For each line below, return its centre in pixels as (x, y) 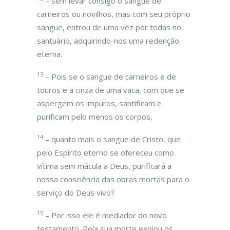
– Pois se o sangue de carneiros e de (110, 76)
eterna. (50, 54)
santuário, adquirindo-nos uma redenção (108, 41)
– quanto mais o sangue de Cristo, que (112, 139)
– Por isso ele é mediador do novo (105, 215)
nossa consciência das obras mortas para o (113, 179)
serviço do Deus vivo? (76, 193)
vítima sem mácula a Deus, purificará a (104, 166)
